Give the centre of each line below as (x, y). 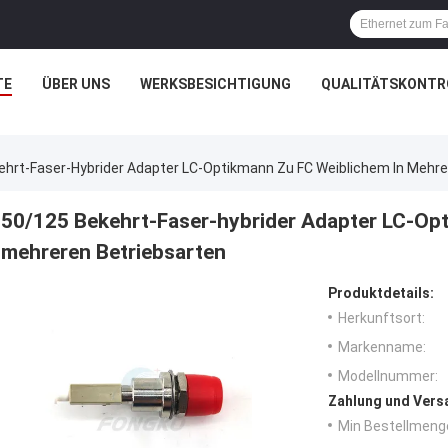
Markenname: (382, 347)
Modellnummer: (388, 376)
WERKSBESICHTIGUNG (215, 84)
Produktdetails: (381, 293)
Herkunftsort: (381, 318)
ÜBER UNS (76, 84)
